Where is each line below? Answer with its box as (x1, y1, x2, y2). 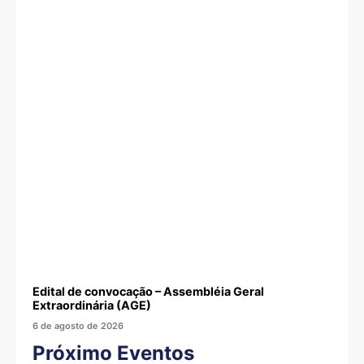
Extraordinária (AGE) (32, 298, 151, 313)
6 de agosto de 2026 (32, 320, 123, 332)
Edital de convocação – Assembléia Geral (32, 284, 264, 299)
